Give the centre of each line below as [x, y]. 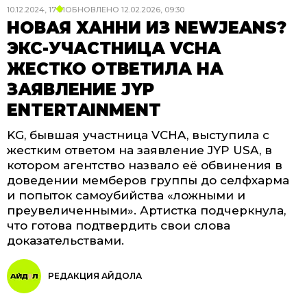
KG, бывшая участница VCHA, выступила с [138, 135]
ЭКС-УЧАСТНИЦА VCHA [114, 48]
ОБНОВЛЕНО [92, 10]
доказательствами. [65, 241]
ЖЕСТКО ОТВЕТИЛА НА [115, 69]
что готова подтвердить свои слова [119, 225]
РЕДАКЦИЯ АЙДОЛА [95, 276]
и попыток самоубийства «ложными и [126, 195]
